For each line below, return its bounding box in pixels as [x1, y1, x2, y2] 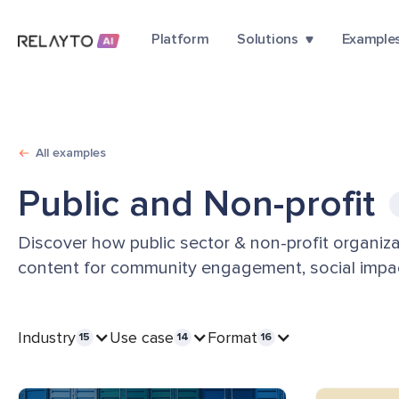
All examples [36, 145, 106, 160]
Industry [18, 328, 76, 347]
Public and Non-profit [18, 181, 375, 227]
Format [208, 328, 257, 347]
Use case [110, 328, 174, 347]
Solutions [237, 30, 298, 48]
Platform [151, 30, 209, 48]
